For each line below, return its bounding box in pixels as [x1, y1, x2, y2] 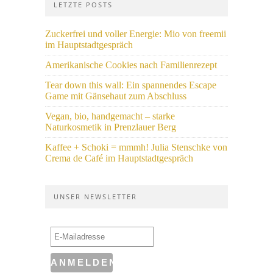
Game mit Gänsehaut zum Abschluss [45, 91, 186, 101]
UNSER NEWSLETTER [54, 192, 137, 201]
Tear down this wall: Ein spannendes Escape [45, 80, 216, 90]
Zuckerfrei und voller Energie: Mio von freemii [45, 29, 226, 39]
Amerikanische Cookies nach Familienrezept [45, 60, 217, 70]
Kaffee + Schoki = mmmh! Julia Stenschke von [45, 142, 227, 152]
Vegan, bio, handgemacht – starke [45, 111, 175, 121]
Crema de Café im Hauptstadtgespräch [45, 153, 193, 163]
